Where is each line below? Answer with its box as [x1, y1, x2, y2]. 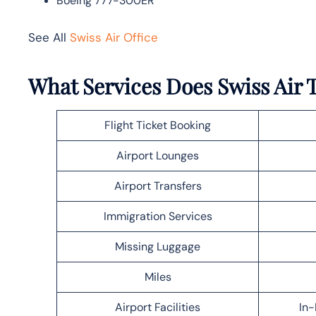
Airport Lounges [116, 147, 199, 163]
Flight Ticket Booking [104, 117, 211, 133]
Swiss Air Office [70, 29, 158, 45]
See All [28, 29, 70, 45]
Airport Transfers [114, 178, 202, 193]
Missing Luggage [115, 238, 200, 254]
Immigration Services [103, 208, 212, 224]
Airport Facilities [115, 299, 200, 315]
